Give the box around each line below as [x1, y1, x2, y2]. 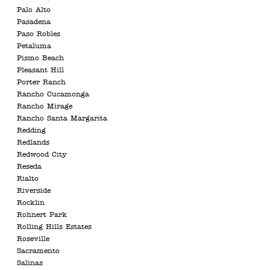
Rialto [17, 175, 39, 183]
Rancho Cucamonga [17, 91, 89, 98]
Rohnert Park [17, 212, 67, 219]
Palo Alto [17, 7, 51, 14]
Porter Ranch [17, 79, 66, 86]
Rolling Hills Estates [17, 224, 92, 231]
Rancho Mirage [17, 103, 72, 110]
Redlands [17, 139, 49, 146]
